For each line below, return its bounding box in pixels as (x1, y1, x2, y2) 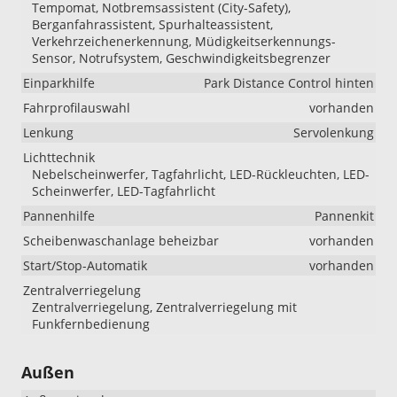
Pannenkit (315, 207, 374, 225)
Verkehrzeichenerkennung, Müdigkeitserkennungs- (32, 33, 336, 51)
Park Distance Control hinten (204, 74, 374, 92)
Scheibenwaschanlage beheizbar (23, 232, 219, 250)
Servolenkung (293, 124, 374, 142)
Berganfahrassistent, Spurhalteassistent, (32, 16, 273, 34)
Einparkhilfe (23, 74, 95, 92)
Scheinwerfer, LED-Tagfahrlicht (32, 183, 215, 200)
